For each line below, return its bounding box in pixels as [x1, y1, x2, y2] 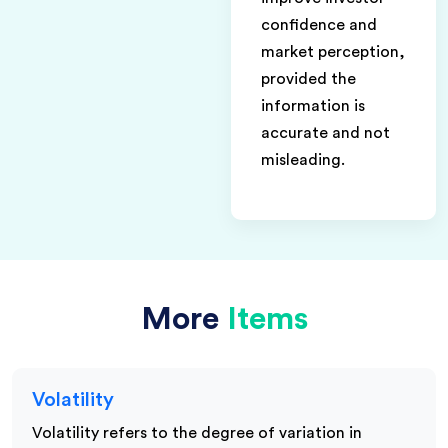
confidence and [261, 16, 377, 33]
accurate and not [261, 124, 390, 141]
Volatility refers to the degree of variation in [32, 424, 362, 441]
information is [261, 97, 365, 114]
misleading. [261, 151, 345, 168]
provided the [261, 70, 356, 87]
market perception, [261, 43, 405, 60]
